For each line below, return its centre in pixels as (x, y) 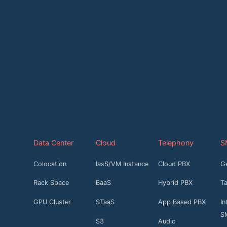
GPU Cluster (52, 202)
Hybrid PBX (175, 183)
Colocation (50, 164)
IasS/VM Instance (122, 164)
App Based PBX (182, 202)
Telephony (176, 142)
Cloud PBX (174, 164)
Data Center (53, 142)
